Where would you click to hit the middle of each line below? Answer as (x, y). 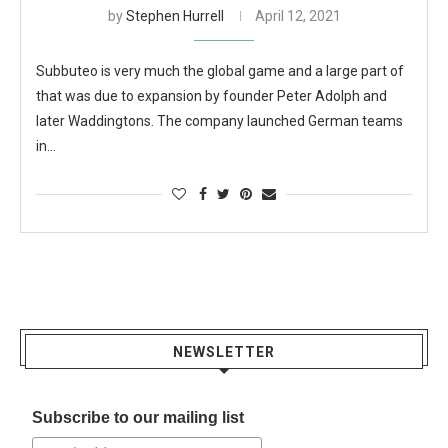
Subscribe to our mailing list (138, 417)
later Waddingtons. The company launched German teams (219, 121)
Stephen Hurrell (174, 16)
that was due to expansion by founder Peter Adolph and (211, 96)
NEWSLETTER (224, 352)
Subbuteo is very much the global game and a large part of (220, 71)
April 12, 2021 (297, 16)
